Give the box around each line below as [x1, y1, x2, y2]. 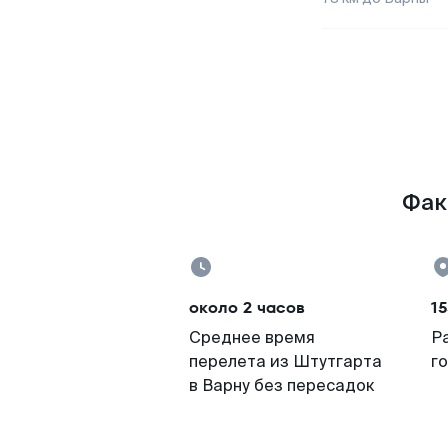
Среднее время [189, 327, 315, 348]
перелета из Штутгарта [189, 351, 382, 372]
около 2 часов [189, 296, 305, 319]
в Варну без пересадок [189, 375, 375, 396]
